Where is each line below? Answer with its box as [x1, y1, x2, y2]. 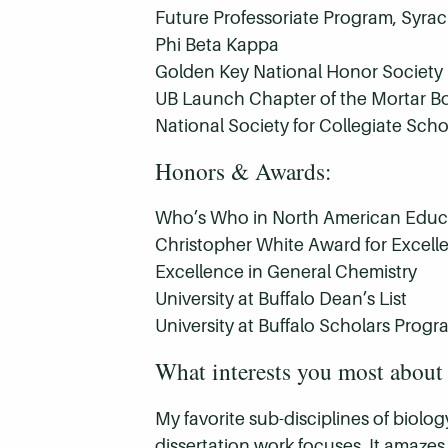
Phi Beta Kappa [155, 34, 279, 56]
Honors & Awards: [155, 155, 332, 188]
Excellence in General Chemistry [155, 261, 417, 283]
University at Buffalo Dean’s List [155, 288, 407, 310]
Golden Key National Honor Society [155, 61, 443, 83]
